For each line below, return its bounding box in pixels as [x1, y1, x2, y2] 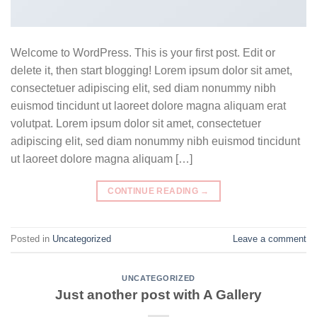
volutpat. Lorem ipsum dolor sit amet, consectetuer [11, 117, 261, 129]
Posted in [11, 234, 52, 245]
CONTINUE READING [108, 185, 201, 196]
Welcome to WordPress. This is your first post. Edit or [11, 46, 275, 59]
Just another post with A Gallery [55, 287, 262, 302]
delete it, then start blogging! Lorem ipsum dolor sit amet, [11, 64, 292, 76]
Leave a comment [233, 234, 306, 245]
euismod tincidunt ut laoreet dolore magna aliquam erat [11, 99, 286, 112]
